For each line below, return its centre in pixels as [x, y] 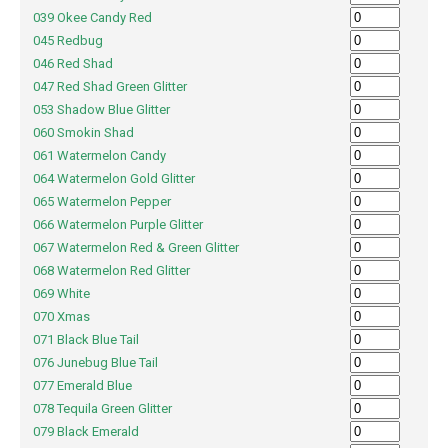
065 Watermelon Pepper [112, 202]
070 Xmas [72, 317]
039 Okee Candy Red [103, 18]
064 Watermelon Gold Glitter [124, 179]
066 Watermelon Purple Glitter [128, 225]
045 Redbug [78, 41]
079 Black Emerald [96, 432]
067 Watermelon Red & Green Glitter [146, 248]
